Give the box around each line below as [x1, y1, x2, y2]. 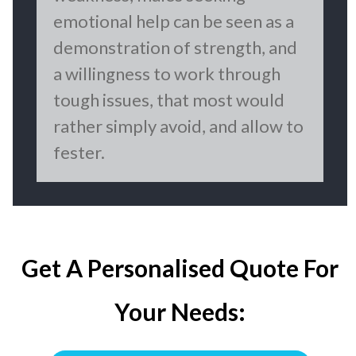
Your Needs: [114, 297, 246, 327]
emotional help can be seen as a [53, 10, 294, 33]
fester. [53, 141, 105, 164]
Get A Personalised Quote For [21, 253, 339, 283]
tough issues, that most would [53, 89, 284, 111]
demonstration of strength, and [53, 37, 297, 59]
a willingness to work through [53, 63, 281, 85]
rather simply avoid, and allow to [53, 115, 304, 137]
